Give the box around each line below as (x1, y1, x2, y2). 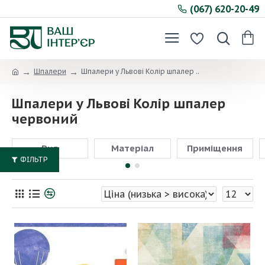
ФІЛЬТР (20, 155, 47, 164)
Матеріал (111, 143, 154, 154)
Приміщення (187, 143, 243, 154)
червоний (12, 111, 78, 127)
